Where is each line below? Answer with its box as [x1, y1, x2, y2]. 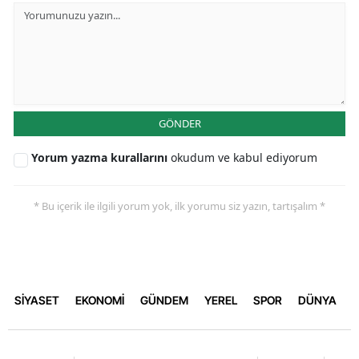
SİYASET [14, 293, 59, 308]
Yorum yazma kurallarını [31, 149, 171, 165]
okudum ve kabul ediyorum [171, 149, 317, 165]
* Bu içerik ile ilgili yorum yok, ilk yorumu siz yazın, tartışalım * [34, 198, 325, 213]
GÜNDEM [140, 293, 188, 308]
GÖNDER [158, 115, 201, 131]
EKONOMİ [75, 293, 124, 308]
